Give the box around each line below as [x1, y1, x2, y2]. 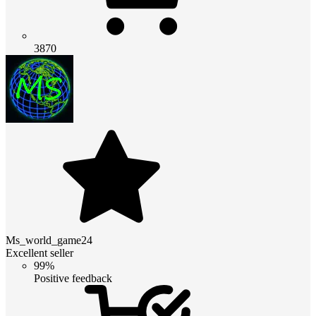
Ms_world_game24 [6, 233, 92, 246]
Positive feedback [34, 272, 112, 284]
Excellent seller [6, 246, 73, 259]
